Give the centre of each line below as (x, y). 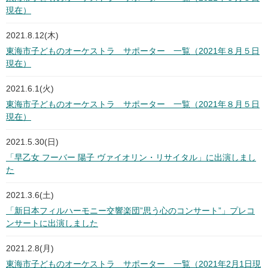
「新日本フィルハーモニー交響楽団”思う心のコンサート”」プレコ (130, 211)
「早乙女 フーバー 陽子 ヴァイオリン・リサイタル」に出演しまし (131, 158)
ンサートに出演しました (52, 223)
